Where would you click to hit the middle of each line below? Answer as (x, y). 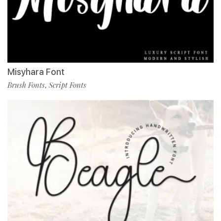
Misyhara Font (36, 72)
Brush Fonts (26, 85)
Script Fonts (68, 85)
